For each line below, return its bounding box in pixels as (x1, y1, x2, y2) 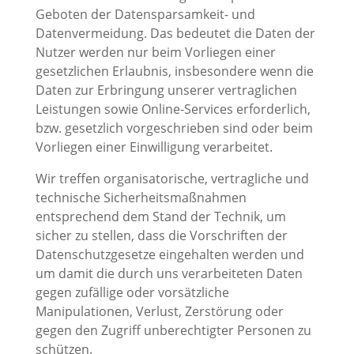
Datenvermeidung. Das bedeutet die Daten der (35, 24, 315, 43)
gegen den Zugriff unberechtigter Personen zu (35, 322, 311, 340)
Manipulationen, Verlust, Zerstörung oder (35, 303, 284, 321)
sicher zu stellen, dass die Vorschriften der (35, 227, 288, 245)
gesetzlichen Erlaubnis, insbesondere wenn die (35, 62, 314, 81)
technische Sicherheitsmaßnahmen (35, 189, 247, 207)
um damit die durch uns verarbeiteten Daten (35, 265, 303, 283)
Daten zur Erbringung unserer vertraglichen (35, 81, 297, 100)
